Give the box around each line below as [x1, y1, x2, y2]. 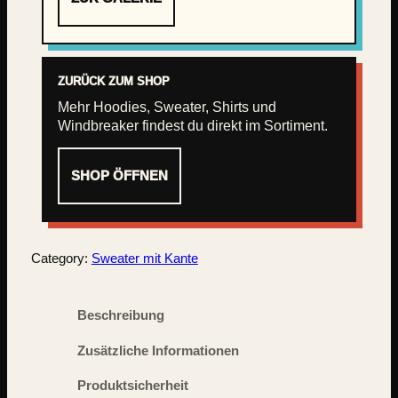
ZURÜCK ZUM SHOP [57, 75, 170, 88]
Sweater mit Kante [91, 251, 198, 266]
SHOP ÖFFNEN [70, 168, 168, 183]
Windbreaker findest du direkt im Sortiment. [57, 118, 328, 133]
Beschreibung [77, 308, 165, 323]
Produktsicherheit [77, 378, 189, 394]
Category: [30, 251, 92, 266]
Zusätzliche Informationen [77, 343, 240, 358]
